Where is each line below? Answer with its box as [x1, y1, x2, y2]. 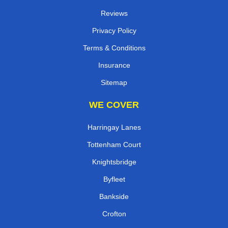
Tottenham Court [87, 140, 141, 149]
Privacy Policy [92, 26, 136, 35]
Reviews [100, 9, 128, 17]
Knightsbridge [92, 157, 136, 166]
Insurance [98, 61, 130, 69]
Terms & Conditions [82, 43, 146, 52]
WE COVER [89, 99, 139, 110]
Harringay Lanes [87, 123, 141, 131]
